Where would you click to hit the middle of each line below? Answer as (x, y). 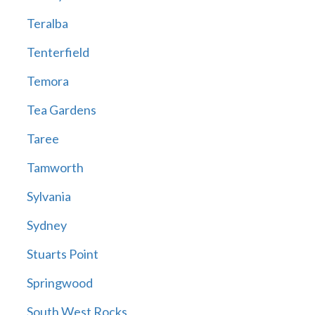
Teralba (47, 24)
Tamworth (55, 168)
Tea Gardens (61, 110)
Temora (47, 81)
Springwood (59, 283)
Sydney (46, 225)
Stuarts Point (62, 254)
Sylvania (49, 197)
